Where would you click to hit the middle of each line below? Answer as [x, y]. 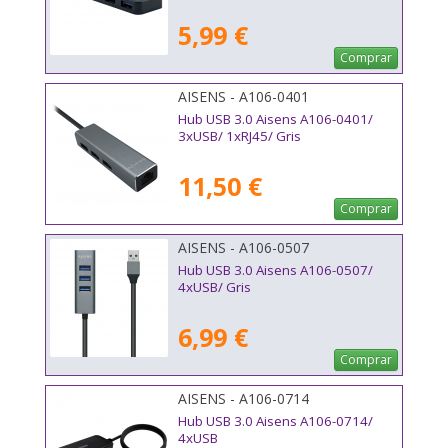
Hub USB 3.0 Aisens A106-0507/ [275, 269]
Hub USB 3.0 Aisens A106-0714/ [275, 420]
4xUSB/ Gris [214, 286]
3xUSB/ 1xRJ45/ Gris [239, 135]
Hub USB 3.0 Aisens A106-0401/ [275, 118]
